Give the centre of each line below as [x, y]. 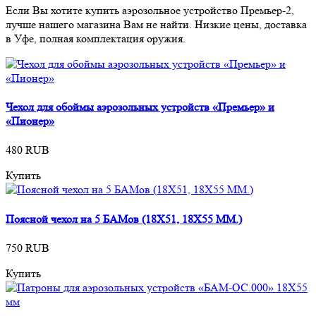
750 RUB [28, 248]
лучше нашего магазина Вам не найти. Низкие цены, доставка [156, 24]
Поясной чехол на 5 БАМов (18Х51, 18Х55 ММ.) [124, 219]
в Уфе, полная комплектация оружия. [96, 38]
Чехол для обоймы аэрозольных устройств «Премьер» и [140, 107]
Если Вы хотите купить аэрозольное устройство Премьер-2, [150, 10]
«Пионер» [30, 121]
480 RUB [28, 150]
